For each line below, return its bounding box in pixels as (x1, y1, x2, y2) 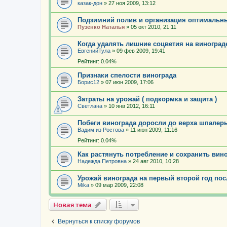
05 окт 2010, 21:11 (131, 23, 176, 30)
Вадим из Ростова (78, 126, 124, 133)
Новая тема (53, 200, 92, 210)
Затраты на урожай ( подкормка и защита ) (78, 95, 217, 103)
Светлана (78, 102, 102, 109)
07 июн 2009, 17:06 (105, 79, 154, 86)
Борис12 (78, 79, 99, 86)
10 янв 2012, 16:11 (108, 102, 155, 109)
